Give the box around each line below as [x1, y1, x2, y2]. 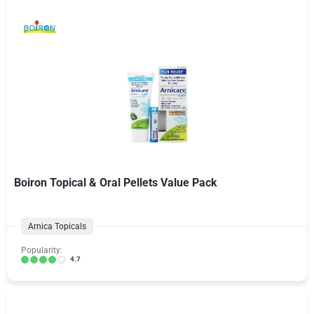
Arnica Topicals [28, 221, 86, 231]
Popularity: [21, 245, 62, 255]
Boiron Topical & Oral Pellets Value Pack [14, 176, 217, 189]
